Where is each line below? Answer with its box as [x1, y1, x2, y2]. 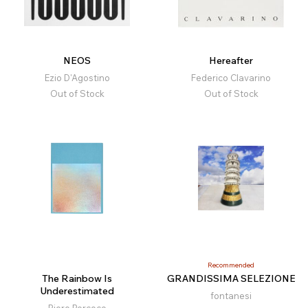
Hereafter [209, 54, 253, 67]
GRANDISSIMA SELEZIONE [166, 272, 296, 285]
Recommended [208, 261, 254, 270]
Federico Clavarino [191, 72, 271, 84]
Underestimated [40, 285, 114, 298]
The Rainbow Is [42, 272, 112, 285]
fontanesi [210, 290, 252, 302]
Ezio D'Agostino [44, 72, 110, 84]
